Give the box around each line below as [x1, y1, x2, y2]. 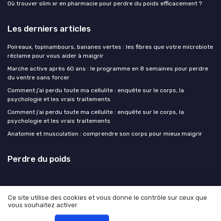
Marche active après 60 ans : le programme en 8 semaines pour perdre [7, 65, 208, 72]
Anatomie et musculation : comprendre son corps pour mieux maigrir [7, 130, 202, 137]
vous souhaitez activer [8, 201, 77, 209]
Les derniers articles [7, 23, 91, 34]
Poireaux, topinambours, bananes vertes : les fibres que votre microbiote [7, 43, 213, 50]
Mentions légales [40, 205, 88, 212]
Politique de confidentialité [105, 205, 181, 212]
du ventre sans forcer [7, 74, 70, 81]
